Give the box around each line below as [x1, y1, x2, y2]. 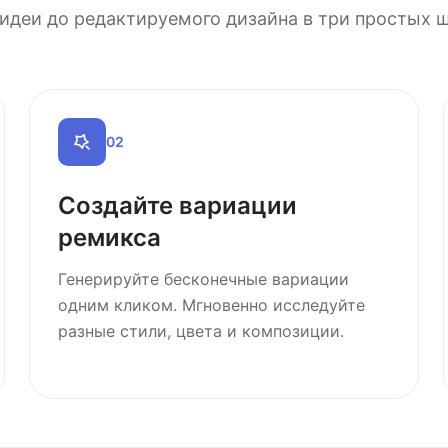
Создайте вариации [58, 191, 298, 220]
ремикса [58, 223, 162, 252]
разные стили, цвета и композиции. [58, 321, 345, 341]
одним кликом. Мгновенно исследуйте [58, 295, 366, 315]
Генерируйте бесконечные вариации [58, 269, 350, 289]
